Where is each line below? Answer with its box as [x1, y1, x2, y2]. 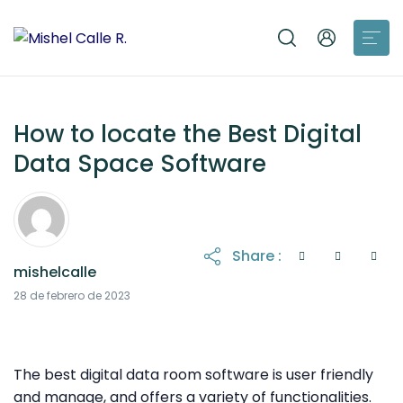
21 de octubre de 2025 [130, 283, 248, 300]
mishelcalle [13, 262, 96, 283]
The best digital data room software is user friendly [13, 364, 373, 386]
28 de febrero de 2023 [13, 288, 130, 304]
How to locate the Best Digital [13, 118, 362, 150]
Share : [232, 246, 282, 267]
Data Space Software [13, 148, 266, 180]
